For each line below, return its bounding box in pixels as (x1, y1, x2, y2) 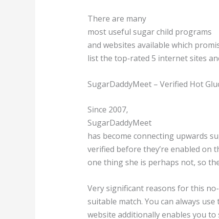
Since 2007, (87, 104, 128, 115)
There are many (87, 13, 146, 24)
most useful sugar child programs (87, 26, 212, 38)
